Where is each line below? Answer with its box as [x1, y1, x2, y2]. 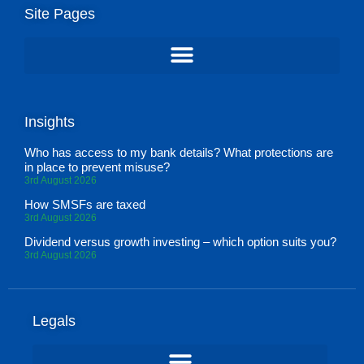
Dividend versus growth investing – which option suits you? [24, 234, 336, 249]
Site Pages [24, 5, 95, 22]
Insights [24, 113, 75, 130]
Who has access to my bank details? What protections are [24, 145, 333, 159]
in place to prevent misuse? [24, 159, 170, 174]
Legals [32, 312, 76, 329]
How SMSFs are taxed [24, 197, 145, 211]
